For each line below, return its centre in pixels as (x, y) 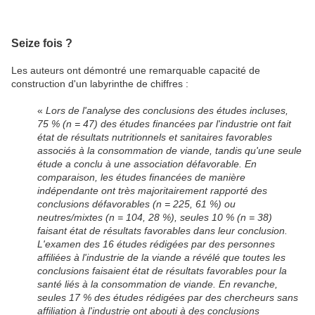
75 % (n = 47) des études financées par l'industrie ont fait (165, 124)
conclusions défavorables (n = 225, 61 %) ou (137, 204)
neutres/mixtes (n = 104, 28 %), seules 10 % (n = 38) (155, 218)
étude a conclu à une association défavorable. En (147, 164)
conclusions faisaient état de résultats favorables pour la (162, 271)
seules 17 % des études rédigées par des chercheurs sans (168, 298)
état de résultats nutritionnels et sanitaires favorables (155, 137)
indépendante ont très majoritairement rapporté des (153, 191)
